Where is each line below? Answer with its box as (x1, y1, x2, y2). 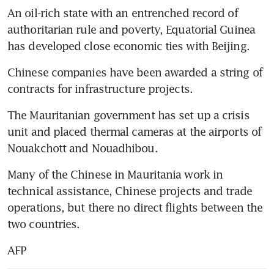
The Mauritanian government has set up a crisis (7, 108, 250, 122)
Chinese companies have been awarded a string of (7, 65, 262, 79)
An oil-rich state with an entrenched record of (7, 6, 238, 20)
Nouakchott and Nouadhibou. (7, 141, 158, 155)
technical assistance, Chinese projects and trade (7, 183, 252, 198)
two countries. (7, 217, 80, 231)
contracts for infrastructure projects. (7, 81, 193, 95)
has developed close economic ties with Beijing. (7, 39, 250, 53)
